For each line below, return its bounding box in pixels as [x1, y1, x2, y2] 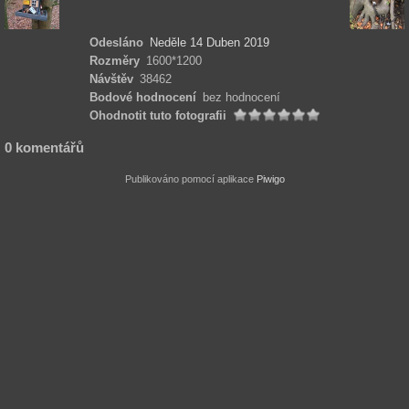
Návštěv [89, 72, 133, 86]
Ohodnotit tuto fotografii [89, 109, 226, 122]
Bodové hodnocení [89, 90, 196, 104]
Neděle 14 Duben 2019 [149, 36, 269, 49]
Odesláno [89, 36, 143, 49]
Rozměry [89, 54, 140, 68]
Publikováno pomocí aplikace [124, 173, 257, 185]
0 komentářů [5, 140, 84, 156]
